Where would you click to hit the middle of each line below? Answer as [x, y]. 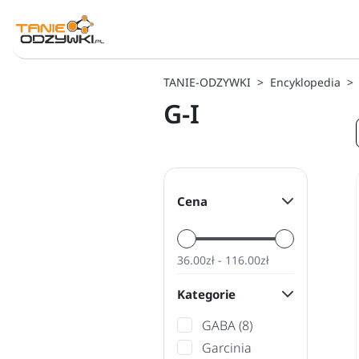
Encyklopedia [305, 82]
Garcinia [226, 348]
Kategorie [206, 294]
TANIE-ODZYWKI [207, 82]
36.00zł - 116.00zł [223, 260]
